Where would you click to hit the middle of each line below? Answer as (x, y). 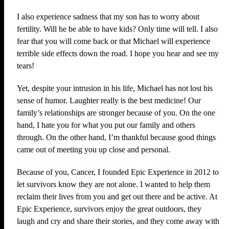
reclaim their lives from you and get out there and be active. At (117, 197)
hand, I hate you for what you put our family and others (106, 125)
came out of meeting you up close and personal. (94, 150)
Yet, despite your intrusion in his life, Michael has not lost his (115, 88)
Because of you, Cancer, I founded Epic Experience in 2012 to (118, 172)
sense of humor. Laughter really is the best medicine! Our (109, 100)
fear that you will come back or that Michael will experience (113, 41)
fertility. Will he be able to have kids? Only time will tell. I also (117, 29)
